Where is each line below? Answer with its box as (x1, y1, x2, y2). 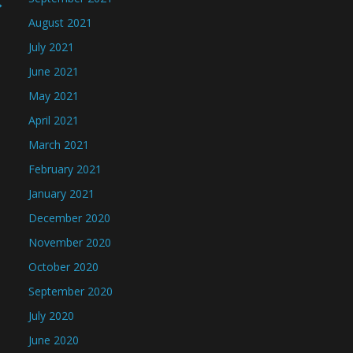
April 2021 (28, 113, 79, 128)
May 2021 (28, 88, 79, 103)
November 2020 (28, 235, 111, 250)
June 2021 (28, 64, 79, 79)
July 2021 (28, 39, 74, 54)
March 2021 (28, 137, 89, 152)
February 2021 (28, 162, 102, 176)
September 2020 (28, 284, 113, 299)
